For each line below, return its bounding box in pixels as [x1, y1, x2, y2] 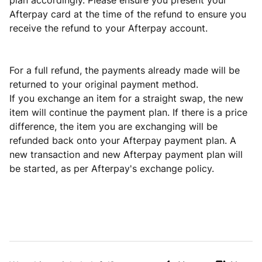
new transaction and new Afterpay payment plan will [9, 149, 243, 160]
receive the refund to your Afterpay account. [9, 22, 208, 34]
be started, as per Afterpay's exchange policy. [9, 163, 214, 174]
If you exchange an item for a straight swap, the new [9, 92, 243, 104]
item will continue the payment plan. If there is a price [9, 106, 247, 118]
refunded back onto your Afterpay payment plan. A [9, 135, 236, 146]
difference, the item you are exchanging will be [9, 120, 218, 132]
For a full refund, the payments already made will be [9, 64, 240, 76]
